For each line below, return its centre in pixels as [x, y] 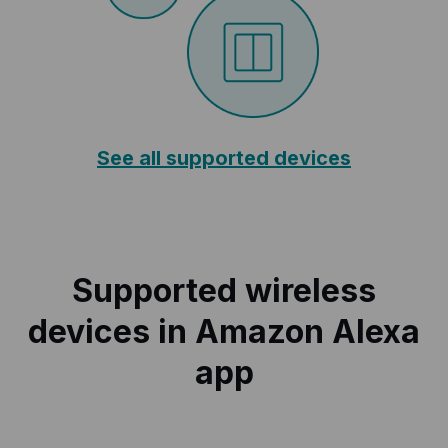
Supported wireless [224, 291]
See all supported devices [224, 158]
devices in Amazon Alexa [224, 332]
